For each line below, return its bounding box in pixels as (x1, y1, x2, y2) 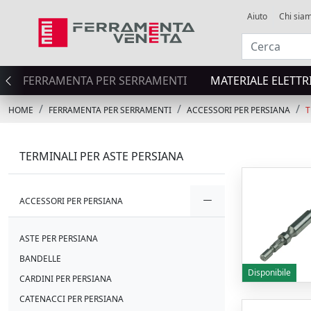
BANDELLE (19, 253, 61, 264)
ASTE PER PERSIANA (19, 233, 98, 244)
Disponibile (248, 266, 291, 278)
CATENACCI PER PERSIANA (19, 293, 124, 305)
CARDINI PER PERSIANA (19, 273, 112, 285)
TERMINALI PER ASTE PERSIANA (19, 149, 183, 164)
